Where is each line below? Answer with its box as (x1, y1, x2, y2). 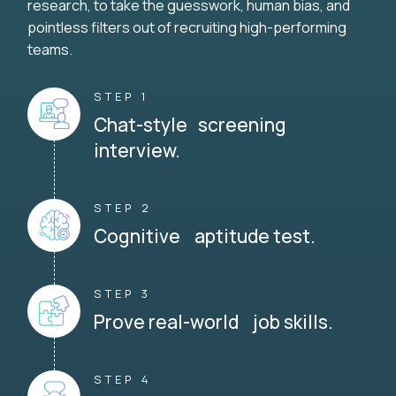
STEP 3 (94, 286, 151, 302)
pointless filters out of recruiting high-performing (27, 18, 346, 38)
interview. (94, 138, 180, 164)
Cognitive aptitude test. (94, 224, 316, 249)
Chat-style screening (94, 112, 286, 138)
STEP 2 (94, 200, 152, 217)
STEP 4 (94, 371, 152, 388)
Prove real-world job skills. (94, 309, 333, 335)
